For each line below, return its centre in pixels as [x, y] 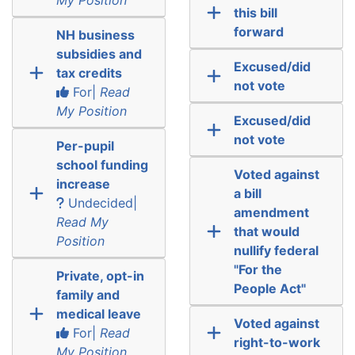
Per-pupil [85, 145]
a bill [247, 193]
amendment [271, 212]
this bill [255, 12]
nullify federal [276, 250]
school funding [102, 164]
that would [266, 231]
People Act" [269, 288]
